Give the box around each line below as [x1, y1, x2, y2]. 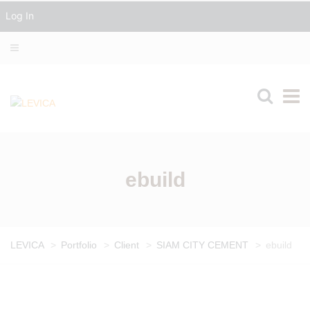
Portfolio [61, 239, 97, 250]
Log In [6, 10, 34, 21]
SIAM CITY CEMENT [156, 239, 248, 250]
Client [114, 239, 139, 250]
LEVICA [10, 239, 46, 250]
